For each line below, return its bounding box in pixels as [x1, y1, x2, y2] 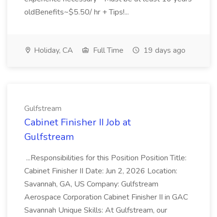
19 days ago [141, 45, 186, 56]
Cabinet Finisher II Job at [24, 116, 131, 129]
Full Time [91, 45, 124, 56]
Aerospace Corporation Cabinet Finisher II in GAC [24, 192, 188, 202]
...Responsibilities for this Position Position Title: [24, 153, 186, 163]
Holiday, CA [32, 45, 73, 56]
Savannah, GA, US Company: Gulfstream [24, 179, 158, 189]
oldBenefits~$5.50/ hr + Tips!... [24, 7, 131, 17]
